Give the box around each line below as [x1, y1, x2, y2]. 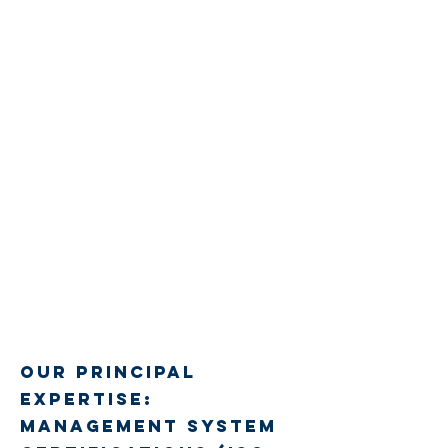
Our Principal [20, 361, 196, 383]
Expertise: [20, 388, 153, 410]
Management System [20, 415, 277, 437]
